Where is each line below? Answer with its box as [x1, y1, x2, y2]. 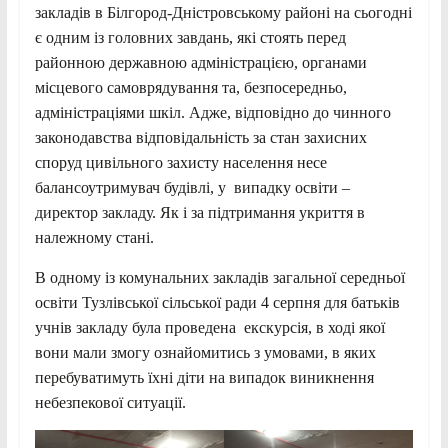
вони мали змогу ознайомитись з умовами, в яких [34, 344, 376, 362]
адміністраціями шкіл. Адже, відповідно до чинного [34, 104, 391, 122]
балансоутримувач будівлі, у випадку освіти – [34, 179, 350, 197]
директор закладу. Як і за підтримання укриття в [34, 204, 365, 222]
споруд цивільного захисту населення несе [34, 154, 327, 172]
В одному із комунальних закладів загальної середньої [34, 269, 405, 287]
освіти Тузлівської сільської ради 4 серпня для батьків [34, 294, 400, 312]
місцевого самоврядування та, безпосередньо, [34, 79, 347, 97]
